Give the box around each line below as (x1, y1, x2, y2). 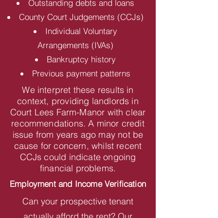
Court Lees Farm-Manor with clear (10, 107, 146, 118)
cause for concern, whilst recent (14, 140, 142, 151)
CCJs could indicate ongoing (19, 151, 136, 163)
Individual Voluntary (45, 26, 117, 36)
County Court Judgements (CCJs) (19, 12, 144, 22)
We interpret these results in (22, 84, 134, 95)
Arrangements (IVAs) (37, 40, 113, 50)
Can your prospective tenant (22, 196, 133, 207)
